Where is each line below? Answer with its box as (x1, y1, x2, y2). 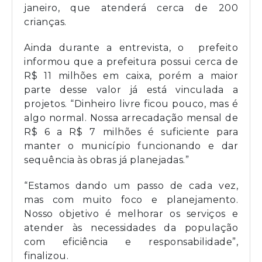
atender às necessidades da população (24, 222, 238, 233)
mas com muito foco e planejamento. (24, 194, 238, 205)
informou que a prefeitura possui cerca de (24, 56, 238, 67)
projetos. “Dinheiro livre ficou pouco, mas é (24, 98, 238, 109)
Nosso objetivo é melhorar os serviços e (24, 208, 238, 219)
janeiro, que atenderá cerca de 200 (24, 2, 238, 13)
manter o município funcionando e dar (24, 140, 238, 151)
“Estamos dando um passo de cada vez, (24, 180, 238, 191)
